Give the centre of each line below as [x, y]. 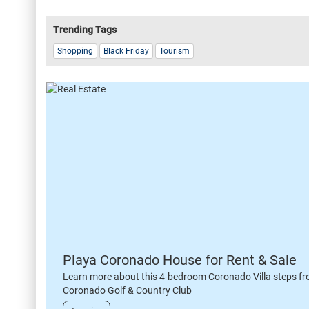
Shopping [75, 51]
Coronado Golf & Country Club [127, 291]
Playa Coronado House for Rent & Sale [180, 260]
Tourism [175, 51]
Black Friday [126, 51]
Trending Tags [85, 30]
